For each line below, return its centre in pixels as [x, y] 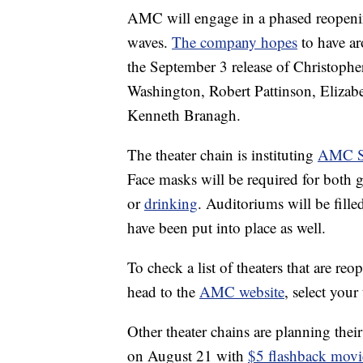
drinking [171, 203]
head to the [163, 292]
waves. [149, 42]
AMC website [242, 292]
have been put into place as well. [226, 228]
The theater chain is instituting [222, 155]
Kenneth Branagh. [184, 115]
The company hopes [235, 42]
